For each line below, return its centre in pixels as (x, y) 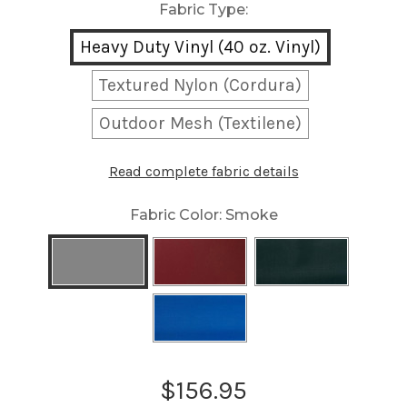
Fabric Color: (177, 215)
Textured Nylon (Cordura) (200, 85)
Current (50, 382)
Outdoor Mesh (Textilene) (200, 124)
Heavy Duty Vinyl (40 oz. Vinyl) (200, 47)
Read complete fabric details (203, 172)
